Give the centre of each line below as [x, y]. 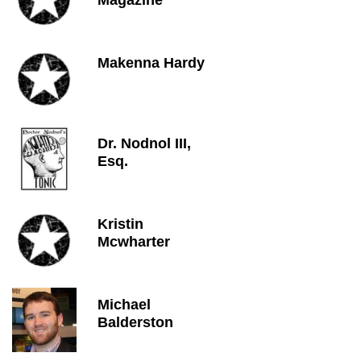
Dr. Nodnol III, [144, 143]
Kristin [120, 224]
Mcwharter [134, 242]
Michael [124, 305]
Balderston [135, 322]
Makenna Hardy [151, 63]
